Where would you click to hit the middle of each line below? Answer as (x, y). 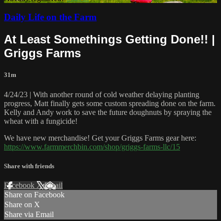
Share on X (22, 204)
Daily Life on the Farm (50, 17)
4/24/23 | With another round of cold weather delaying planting (102, 94)
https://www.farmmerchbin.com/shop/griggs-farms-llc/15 (92, 147)
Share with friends (29, 166)
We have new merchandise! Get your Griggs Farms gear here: (100, 138)
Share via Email (29, 214)
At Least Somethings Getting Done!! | (110, 39)
